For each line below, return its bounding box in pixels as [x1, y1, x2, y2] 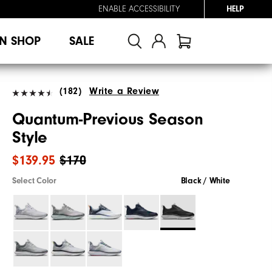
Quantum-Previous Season [12, 109, 203, 129]
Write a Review [89, 85, 160, 97]
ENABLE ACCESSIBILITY [98, 4, 180, 14]
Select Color [12, 175, 56, 186]
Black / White [180, 175, 230, 186]
